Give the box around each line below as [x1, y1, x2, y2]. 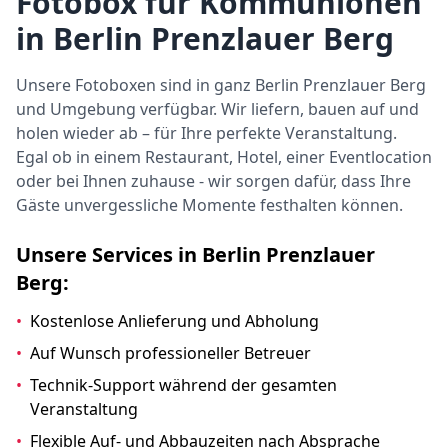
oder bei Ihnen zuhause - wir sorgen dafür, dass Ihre [16, 170, 411, 192]
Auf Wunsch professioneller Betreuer [30, 342, 311, 364]
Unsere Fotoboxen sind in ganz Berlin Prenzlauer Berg [16, 74, 426, 96]
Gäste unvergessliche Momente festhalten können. [16, 194, 403, 216]
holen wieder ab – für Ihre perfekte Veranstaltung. [16, 122, 397, 144]
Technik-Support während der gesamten [30, 374, 337, 396]
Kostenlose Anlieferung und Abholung [30, 310, 319, 332]
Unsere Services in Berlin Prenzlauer [16, 241, 375, 268]
